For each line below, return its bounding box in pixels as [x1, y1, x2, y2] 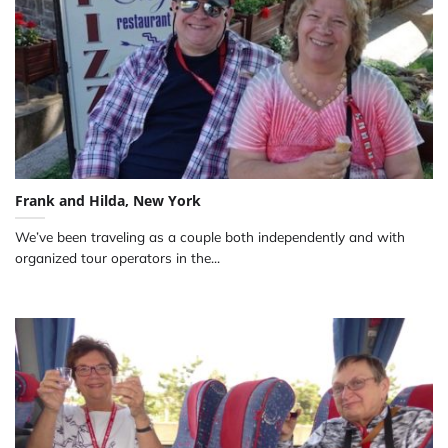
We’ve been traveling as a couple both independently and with [15, 227, 405, 245]
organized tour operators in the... [15, 248, 220, 266]
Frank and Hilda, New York [15, 190, 201, 210]
